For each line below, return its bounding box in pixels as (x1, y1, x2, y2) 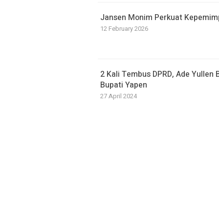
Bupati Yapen (100, 79, 147, 91)
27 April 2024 (100, 91, 137, 101)
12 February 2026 (100, 24, 148, 33)
